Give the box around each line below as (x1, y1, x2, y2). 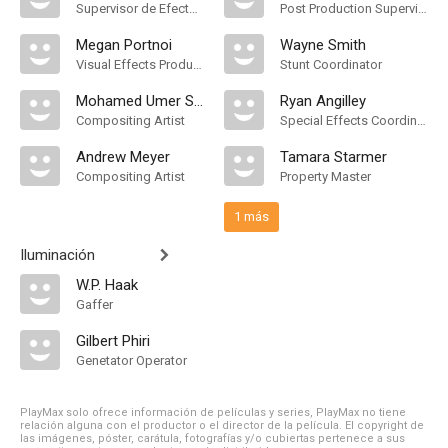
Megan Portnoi (76, 36, 172, 54)
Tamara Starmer (280, 148, 387, 166)
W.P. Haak (76, 276, 138, 294)
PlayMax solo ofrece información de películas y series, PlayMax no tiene (20, 406, 406, 419)
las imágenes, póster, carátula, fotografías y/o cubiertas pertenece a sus (20, 432, 405, 445)
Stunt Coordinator (280, 57, 382, 72)
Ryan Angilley (280, 92, 366, 110)
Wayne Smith (280, 36, 366, 54)
